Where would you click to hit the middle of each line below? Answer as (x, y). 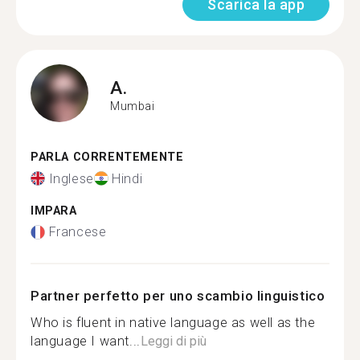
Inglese (71, 178)
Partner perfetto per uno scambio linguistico (178, 296)
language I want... (86, 341)
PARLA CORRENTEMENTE (107, 157)
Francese (78, 232)
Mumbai (133, 106)
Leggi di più (173, 341)
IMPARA (54, 211)
